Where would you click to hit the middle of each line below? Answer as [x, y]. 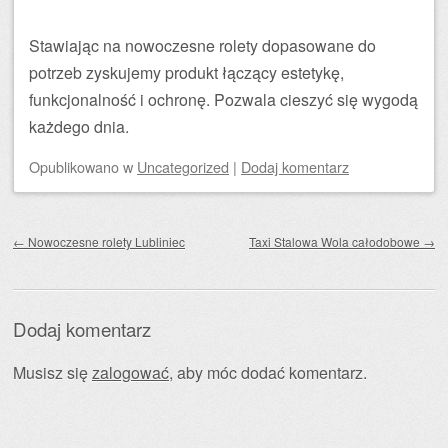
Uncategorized [183, 167]
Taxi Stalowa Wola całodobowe [336, 242]
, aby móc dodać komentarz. [268, 372]
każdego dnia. [79, 127]
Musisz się [52, 372]
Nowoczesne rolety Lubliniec [105, 242]
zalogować [130, 372]
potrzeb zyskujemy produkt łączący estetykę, [186, 73]
